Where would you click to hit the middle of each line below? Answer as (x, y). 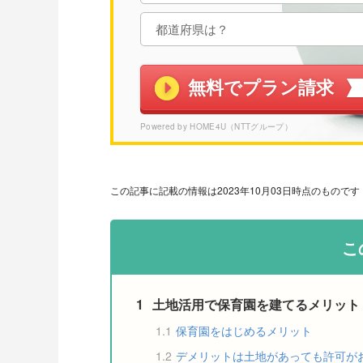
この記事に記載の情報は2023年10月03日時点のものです (235, 190)
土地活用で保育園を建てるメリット (256, 304)
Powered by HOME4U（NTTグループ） (216, 126)
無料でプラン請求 (261, 88)
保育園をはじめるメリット (244, 330)
